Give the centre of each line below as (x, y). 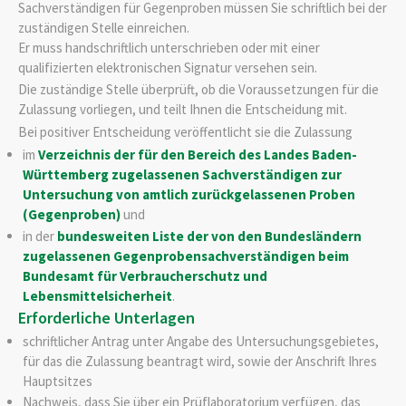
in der (39, 236)
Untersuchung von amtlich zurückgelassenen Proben (188, 195)
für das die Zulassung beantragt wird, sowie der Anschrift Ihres (199, 361)
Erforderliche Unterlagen (106, 318)
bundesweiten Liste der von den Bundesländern (209, 236)
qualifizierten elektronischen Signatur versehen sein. (168, 67)
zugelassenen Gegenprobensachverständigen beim (185, 256)
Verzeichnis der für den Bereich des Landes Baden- (197, 155)
